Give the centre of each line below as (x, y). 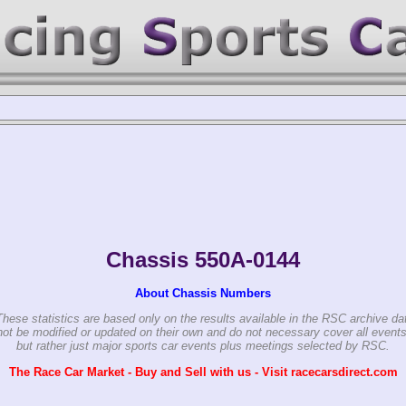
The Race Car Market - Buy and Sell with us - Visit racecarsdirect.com (203, 372)
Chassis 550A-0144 (203, 259)
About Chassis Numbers (203, 293)
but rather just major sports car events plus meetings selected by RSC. (203, 346)
